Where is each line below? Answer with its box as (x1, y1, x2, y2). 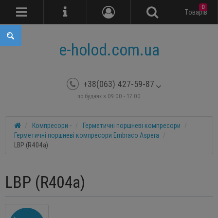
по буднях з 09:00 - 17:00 (77, 92, 141, 100)
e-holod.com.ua (58, 40, 160, 60)
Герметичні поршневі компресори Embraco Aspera (14, 131, 159, 140)
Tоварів (184, 7, 208, 17)
